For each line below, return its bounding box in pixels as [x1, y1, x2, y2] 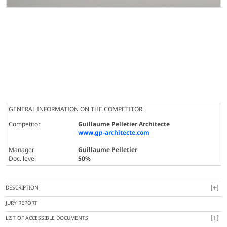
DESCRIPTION [6, 184, 39, 192]
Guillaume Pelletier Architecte [78, 120, 170, 129]
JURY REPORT [6, 199, 38, 207]
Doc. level [9, 154, 36, 163]
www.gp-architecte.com [78, 128, 150, 137]
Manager [9, 145, 35, 155]
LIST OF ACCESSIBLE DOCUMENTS [6, 214, 89, 222]
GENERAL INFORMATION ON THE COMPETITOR [9, 105, 143, 114]
